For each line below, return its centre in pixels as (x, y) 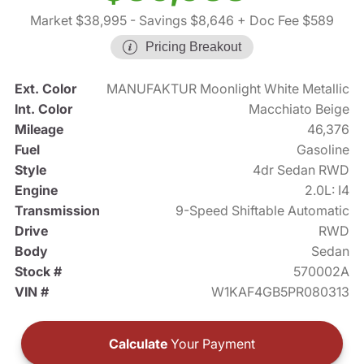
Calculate (138, 344)
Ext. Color (45, 89)
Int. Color (43, 109)
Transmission (57, 211)
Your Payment (211, 344)
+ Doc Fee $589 (284, 21)
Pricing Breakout (193, 47)
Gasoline (323, 150)
